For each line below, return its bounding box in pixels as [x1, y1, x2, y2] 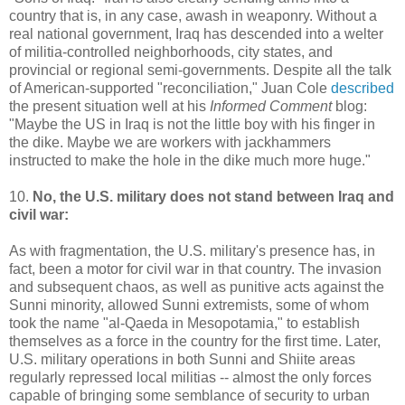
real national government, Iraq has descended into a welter [9, 25, 383, 42]
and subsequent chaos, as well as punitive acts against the [9, 278, 384, 295]
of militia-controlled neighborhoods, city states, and [9, 43, 333, 60]
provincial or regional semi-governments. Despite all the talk [9, 61, 391, 78]
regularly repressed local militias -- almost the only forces [9, 369, 372, 385]
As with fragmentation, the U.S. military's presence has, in [9, 242, 375, 259]
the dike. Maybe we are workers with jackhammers [9, 134, 331, 150]
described [331, 80, 394, 96]
